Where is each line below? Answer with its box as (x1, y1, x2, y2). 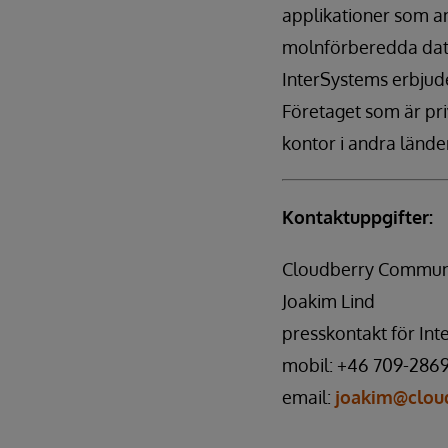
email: (282, 386, 335, 408)
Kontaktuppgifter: (282, 206, 433, 228)
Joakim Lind (282, 290, 375, 312)
